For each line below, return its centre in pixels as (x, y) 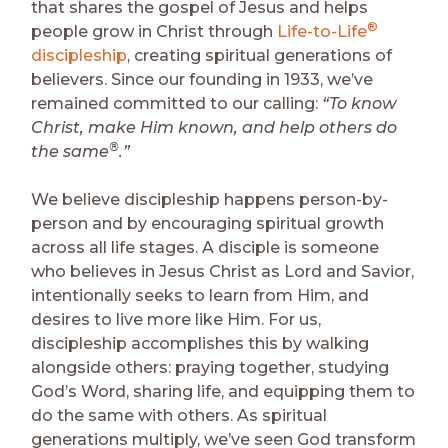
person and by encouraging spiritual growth (208, 223)
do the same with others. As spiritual (179, 415)
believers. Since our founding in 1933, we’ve (202, 79)
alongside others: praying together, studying (210, 367)
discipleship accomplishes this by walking (200, 343)
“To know (359, 103)
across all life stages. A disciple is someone (205, 247)
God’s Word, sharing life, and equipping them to (223, 391)
